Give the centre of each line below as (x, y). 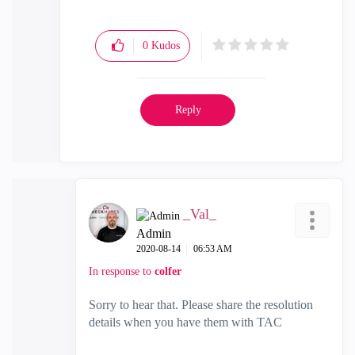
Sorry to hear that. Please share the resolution (201, 305)
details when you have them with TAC (185, 322)
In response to (122, 271)
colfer (168, 271)
